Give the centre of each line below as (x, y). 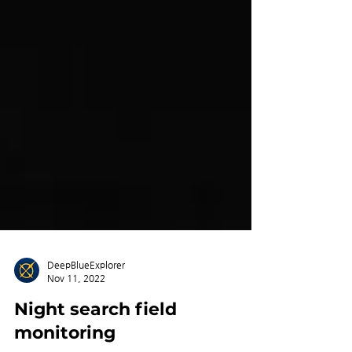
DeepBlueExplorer (86, 293)
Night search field (95, 337)
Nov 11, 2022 (76, 306)
